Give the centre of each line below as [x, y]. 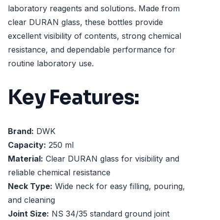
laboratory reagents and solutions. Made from [94, 8]
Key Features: [74, 97]
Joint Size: [28, 214]
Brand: [21, 131]
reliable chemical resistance [59, 173]
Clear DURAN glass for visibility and [111, 159]
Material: [26, 159]
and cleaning [31, 200]
